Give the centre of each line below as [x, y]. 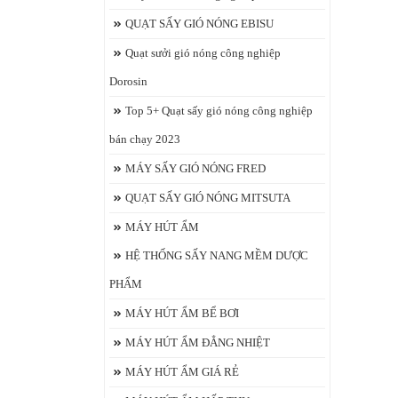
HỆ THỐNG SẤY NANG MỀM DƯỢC [217, 255]
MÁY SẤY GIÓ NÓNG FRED [195, 168]
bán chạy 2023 [145, 139]
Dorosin [128, 81]
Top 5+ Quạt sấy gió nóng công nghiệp [219, 111]
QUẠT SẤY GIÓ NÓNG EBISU [199, 24]
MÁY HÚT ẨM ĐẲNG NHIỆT [198, 342]
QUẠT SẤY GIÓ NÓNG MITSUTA [208, 198]
